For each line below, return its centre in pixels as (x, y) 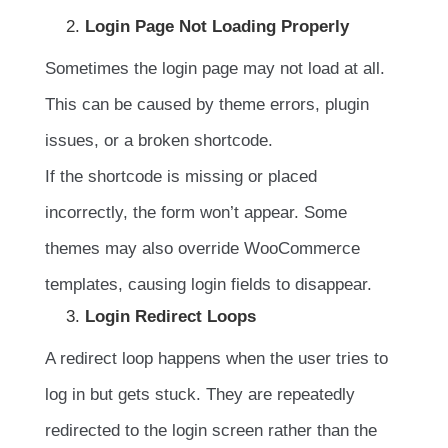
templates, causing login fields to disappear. (208, 285)
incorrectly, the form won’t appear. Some (196, 213)
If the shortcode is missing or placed (181, 177)
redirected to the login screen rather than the (211, 431)
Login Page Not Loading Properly (217, 27)
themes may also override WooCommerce (202, 249)
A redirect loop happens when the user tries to (216, 359)
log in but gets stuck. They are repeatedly (200, 395)
